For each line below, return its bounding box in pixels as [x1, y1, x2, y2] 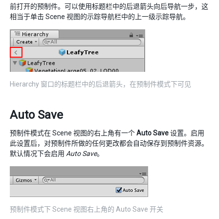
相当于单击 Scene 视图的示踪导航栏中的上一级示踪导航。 [10, 12, 190, 21]
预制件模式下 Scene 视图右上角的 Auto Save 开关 [10, 205, 163, 213]
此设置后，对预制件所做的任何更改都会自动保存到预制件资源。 [10, 139, 208, 147]
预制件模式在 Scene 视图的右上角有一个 [10, 129, 136, 137]
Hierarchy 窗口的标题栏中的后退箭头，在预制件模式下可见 [10, 80, 191, 88]
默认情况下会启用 [10, 149, 66, 157]
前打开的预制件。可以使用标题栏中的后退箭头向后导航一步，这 [10, 2, 208, 10]
